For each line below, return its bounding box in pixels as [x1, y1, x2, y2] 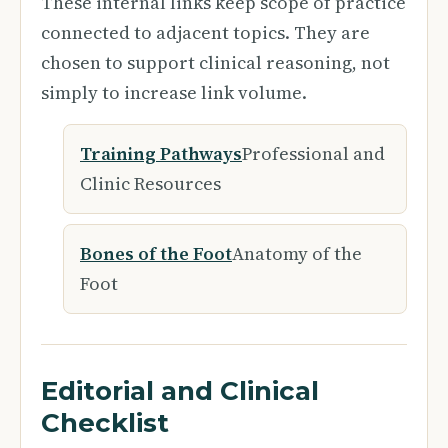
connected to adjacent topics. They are [41, 20, 370, 45]
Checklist [41, 407, 169, 439]
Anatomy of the [232, 241, 362, 266]
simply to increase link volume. [41, 80, 307, 105]
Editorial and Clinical [41, 375, 319, 407]
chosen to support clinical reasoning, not [41, 50, 390, 75]
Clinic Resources [80, 171, 221, 196]
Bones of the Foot [80, 241, 232, 266]
